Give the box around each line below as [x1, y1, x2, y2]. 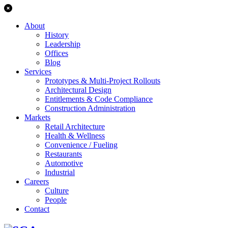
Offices [45, 49, 68, 58]
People [45, 195, 67, 204]
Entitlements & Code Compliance [45, 95, 153, 103]
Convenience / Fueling [45, 140, 118, 149]
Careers [24, 177, 49, 186]
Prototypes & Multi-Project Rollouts [45, 76, 160, 85]
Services [24, 67, 51, 76]
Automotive [45, 159, 83, 167]
